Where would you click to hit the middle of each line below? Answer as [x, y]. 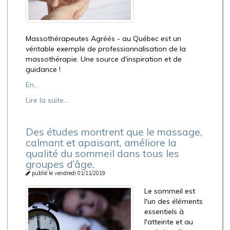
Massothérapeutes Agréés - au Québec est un [103, 38]
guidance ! [43, 69]
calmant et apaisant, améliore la [101, 142]
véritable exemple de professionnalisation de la [106, 49]
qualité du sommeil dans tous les [102, 153]
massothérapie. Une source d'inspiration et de [104, 59]
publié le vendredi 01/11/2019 [68, 173]
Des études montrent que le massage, [114, 131]
